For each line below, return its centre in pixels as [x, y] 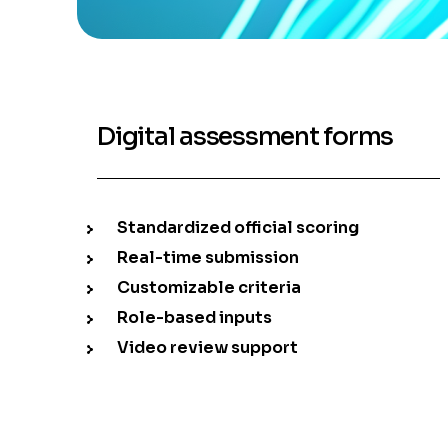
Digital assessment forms [245, 137]
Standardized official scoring [238, 228]
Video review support [208, 348]
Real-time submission [208, 258]
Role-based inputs [195, 318]
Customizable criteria [209, 288]
